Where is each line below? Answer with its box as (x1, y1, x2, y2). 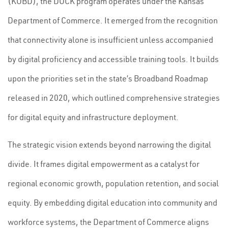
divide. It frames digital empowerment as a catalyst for (8, 159, 199, 169)
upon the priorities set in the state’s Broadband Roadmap (8, 73, 208, 83)
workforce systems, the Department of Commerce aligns (8, 217, 209, 227)
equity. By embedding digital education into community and (8, 197, 217, 208)
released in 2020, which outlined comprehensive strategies (8, 93, 220, 103)
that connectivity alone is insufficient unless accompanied (8, 35, 213, 45)
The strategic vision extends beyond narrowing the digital (8, 139, 211, 150)
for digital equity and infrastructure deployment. (8, 112, 179, 122)
